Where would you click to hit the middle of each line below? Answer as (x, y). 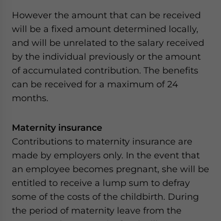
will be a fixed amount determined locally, (105, 29)
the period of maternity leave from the (97, 210)
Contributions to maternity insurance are (102, 141)
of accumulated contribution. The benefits (105, 70)
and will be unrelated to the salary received (108, 43)
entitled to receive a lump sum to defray (101, 183)
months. (30, 98)
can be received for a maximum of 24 (95, 84)
